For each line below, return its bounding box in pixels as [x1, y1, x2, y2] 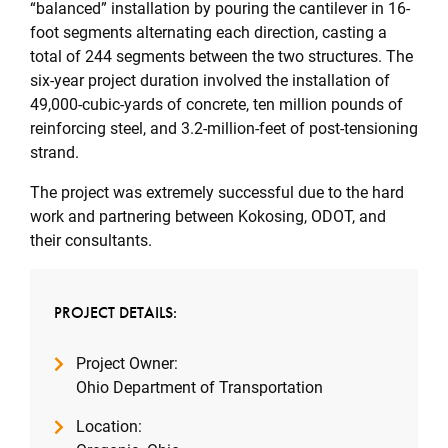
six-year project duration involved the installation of [30, 71, 390, 90]
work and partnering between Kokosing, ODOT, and [30, 207, 386, 226]
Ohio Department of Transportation [76, 378, 323, 397]
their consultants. [30, 231, 152, 250]
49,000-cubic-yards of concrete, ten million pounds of [30, 95, 403, 114]
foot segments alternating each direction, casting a [30, 23, 387, 42]
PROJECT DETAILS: [54, 302, 177, 323]
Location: [76, 417, 142, 436]
